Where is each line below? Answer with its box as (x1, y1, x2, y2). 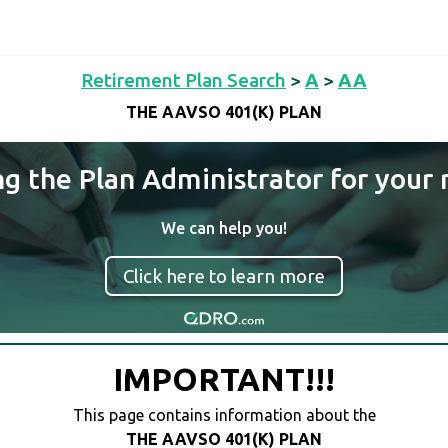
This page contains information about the (72, 406, 376, 425)
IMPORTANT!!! (113, 361, 335, 398)
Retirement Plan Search (81, 69, 286, 91)
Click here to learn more (123, 265, 325, 287)
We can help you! (161, 219, 287, 237)
